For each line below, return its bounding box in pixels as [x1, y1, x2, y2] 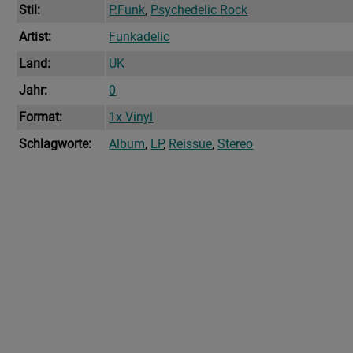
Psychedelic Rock [150, 2, 248, 18]
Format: [19, 110, 63, 125]
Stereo [217, 136, 254, 152]
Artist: [19, 29, 52, 45]
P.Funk [109, 2, 146, 18]
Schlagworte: [19, 136, 92, 152]
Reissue [169, 136, 213, 152]
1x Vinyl [109, 110, 154, 125]
